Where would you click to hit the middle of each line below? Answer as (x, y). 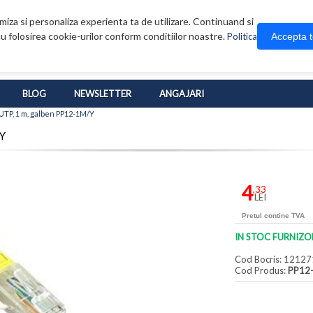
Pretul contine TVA (274, 216)
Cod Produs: (262, 271)
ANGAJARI (182, 94)
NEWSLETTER (103, 94)
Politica (242, 36)
